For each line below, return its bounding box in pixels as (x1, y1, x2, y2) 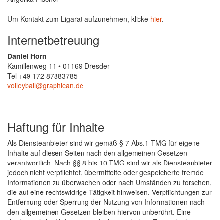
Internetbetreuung (7, 30, 99, 48)
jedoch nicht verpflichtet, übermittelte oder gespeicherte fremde (7, 167, 204, 177)
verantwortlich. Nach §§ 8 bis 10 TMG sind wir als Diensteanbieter (7, 157, 212, 167)
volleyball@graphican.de (7, 80, 83, 90)
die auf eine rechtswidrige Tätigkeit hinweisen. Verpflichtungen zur (7, 187, 212, 197)
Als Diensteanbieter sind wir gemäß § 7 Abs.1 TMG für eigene (7, 137, 200, 148)
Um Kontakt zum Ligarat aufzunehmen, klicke (7, 13, 150, 24)
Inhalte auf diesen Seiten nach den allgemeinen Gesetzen (7, 147, 187, 158)
